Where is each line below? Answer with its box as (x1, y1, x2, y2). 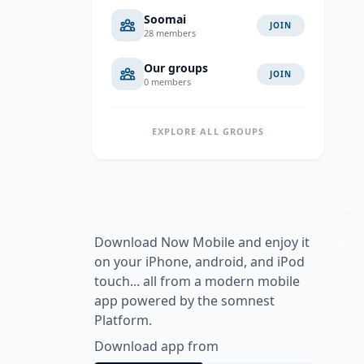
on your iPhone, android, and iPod (94, 253, 305, 271)
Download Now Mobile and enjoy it (94, 233, 310, 251)
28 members (144, 26, 196, 39)
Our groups (144, 59, 208, 76)
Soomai (144, 11, 186, 27)
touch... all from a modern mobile (94, 272, 300, 290)
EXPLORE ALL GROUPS (151, 125, 265, 137)
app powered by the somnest (94, 292, 275, 310)
